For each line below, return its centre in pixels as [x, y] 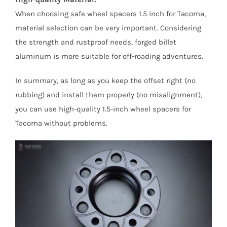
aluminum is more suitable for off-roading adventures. [109, 56]
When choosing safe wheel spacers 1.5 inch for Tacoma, [110, 13]
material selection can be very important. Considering [108, 28]
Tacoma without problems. [61, 123]
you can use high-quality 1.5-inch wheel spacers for [103, 109]
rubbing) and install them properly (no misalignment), [108, 94]
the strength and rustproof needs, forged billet [96, 42]
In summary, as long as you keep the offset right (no [105, 80]
